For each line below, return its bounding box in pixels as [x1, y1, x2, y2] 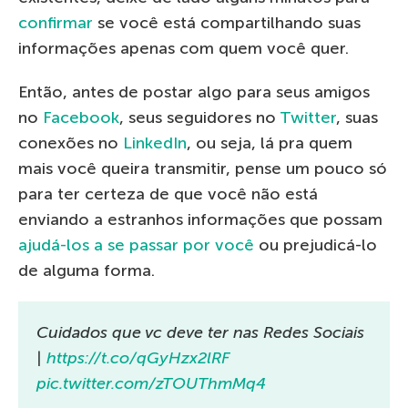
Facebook [43, 107, 119, 128]
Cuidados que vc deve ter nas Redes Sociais [36, 322, 364, 343]
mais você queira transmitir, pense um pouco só [18, 158, 387, 179]
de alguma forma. [18, 260, 155, 281]
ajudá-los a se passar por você [18, 235, 254, 256]
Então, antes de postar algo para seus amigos [18, 82, 370, 103]
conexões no [18, 133, 123, 154]
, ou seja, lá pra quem [187, 133, 352, 154]
